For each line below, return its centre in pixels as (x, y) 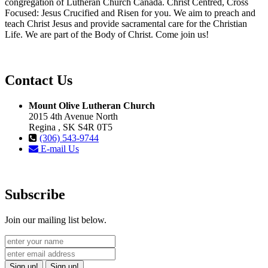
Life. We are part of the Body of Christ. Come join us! (107, 35)
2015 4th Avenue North (73, 117)
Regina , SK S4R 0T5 (71, 127)
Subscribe (35, 194)
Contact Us (39, 80)
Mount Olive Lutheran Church (92, 106)
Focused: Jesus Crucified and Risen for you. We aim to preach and (130, 13)
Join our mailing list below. (56, 220)
